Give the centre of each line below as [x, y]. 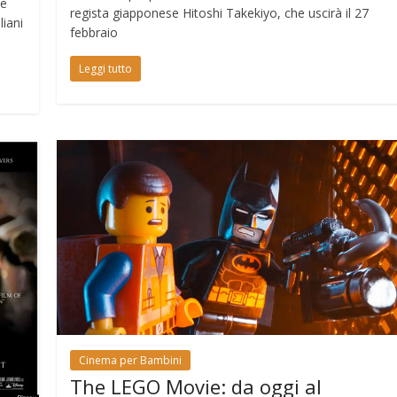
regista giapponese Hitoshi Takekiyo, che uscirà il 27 [220, 12]
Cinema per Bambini [131, 360]
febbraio [94, 32]
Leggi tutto [106, 68]
